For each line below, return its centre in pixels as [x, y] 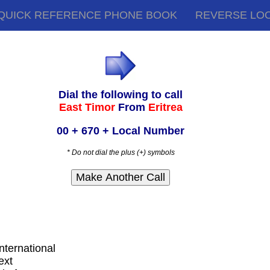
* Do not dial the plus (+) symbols [121, 153]
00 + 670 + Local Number [121, 131]
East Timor [88, 108]
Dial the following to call [121, 95]
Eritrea [165, 108]
